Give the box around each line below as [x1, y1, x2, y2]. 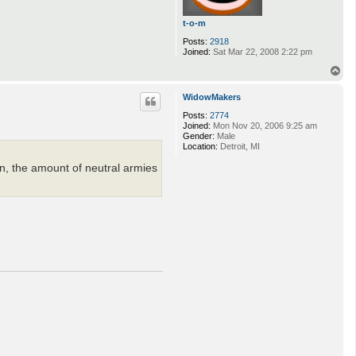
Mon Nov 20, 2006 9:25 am [211, 120, 317, 130]
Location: [183, 141, 218, 151]
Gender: [183, 130, 215, 141]
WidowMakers [183, 91, 241, 102]
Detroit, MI [218, 141, 260, 151]
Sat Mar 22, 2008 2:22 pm [211, 46, 312, 56]
